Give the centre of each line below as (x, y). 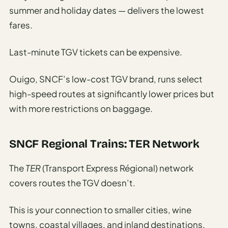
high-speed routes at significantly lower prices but (112, 93)
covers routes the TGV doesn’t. (72, 182)
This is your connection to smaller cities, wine (100, 209)
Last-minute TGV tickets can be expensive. (96, 52)
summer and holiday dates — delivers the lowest (107, 10)
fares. (21, 25)
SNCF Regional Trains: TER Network (104, 144)
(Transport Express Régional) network (117, 168)
